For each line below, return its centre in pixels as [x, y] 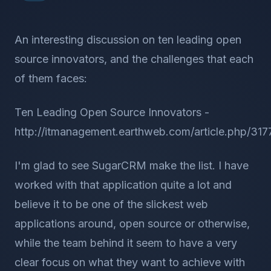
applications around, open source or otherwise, [132, 224]
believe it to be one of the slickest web [111, 204]
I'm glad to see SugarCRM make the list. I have [132, 165]
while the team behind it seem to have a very [126, 243]
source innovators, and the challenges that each [134, 59]
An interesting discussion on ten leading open [128, 40]
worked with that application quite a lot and [123, 185]
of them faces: [51, 78]
